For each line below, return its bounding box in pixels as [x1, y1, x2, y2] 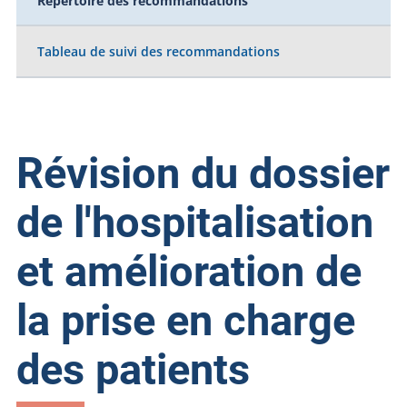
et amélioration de [15, 246, 362, 297]
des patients [15, 344, 250, 395]
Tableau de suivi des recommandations [37, 43, 281, 61]
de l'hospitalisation [15, 197, 373, 248]
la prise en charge [15, 295, 355, 346]
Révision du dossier [15, 148, 390, 199]
